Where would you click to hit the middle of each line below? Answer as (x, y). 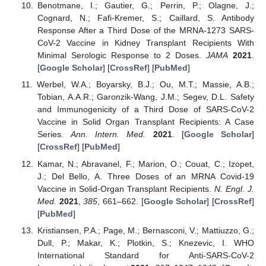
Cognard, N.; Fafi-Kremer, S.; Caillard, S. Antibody (145, 18)
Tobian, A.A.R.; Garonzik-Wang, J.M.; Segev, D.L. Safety (145, 97)
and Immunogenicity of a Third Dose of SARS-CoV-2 (145, 110)
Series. (54, 134)
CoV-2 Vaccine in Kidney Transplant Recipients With (145, 43)
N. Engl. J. (234, 189)
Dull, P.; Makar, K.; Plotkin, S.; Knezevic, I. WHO (145, 243)
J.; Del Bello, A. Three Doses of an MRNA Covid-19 (145, 176)
